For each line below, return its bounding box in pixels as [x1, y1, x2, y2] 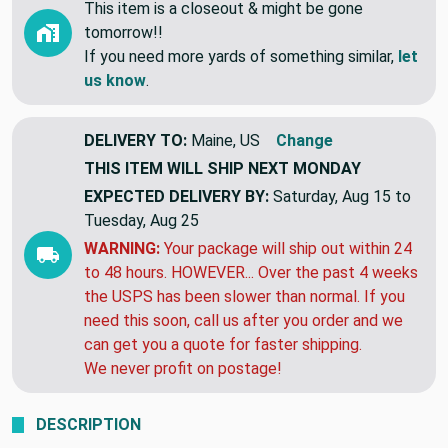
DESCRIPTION [36, 414, 141, 434]
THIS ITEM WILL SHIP [84, 158, 248, 178]
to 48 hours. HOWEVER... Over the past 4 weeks [84, 262, 418, 282]
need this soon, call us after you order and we [84, 310, 403, 330]
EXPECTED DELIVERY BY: [84, 186, 269, 206]
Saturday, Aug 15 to [273, 186, 411, 206]
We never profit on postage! [84, 358, 282, 378]
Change [276, 130, 333, 150]
